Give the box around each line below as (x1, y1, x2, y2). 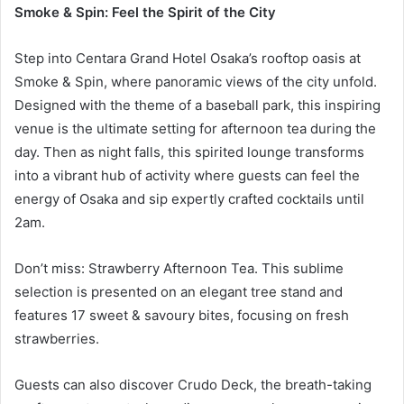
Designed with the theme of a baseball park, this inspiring (14, 96, 381, 115)
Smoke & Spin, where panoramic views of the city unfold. (14, 73, 377, 91)
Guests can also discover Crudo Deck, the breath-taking (14, 376, 372, 394)
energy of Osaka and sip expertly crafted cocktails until (14, 190, 364, 208)
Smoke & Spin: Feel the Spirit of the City (14, 4, 276, 22)
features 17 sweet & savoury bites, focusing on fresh (14, 307, 349, 325)
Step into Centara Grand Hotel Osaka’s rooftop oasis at (14, 50, 361, 68)
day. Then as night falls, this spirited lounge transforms (14, 143, 364, 161)
